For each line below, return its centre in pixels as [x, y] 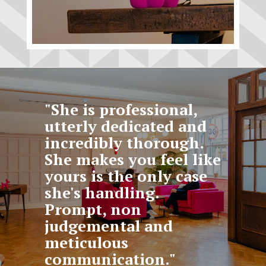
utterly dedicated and [126, 126]
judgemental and [109, 225]
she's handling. [102, 192]
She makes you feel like [133, 159]
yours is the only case [126, 175]
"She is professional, [121, 109]
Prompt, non [93, 209]
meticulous [87, 242]
